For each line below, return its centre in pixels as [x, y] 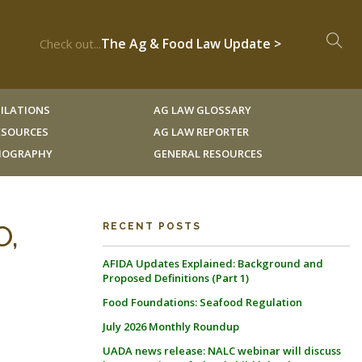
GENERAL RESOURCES [208, 154]
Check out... [70, 44]
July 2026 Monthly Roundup [171, 326]
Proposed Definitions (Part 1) [176, 278]
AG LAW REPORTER [201, 132]
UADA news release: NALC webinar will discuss [222, 351]
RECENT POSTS [152, 226]
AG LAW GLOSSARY [202, 110]
